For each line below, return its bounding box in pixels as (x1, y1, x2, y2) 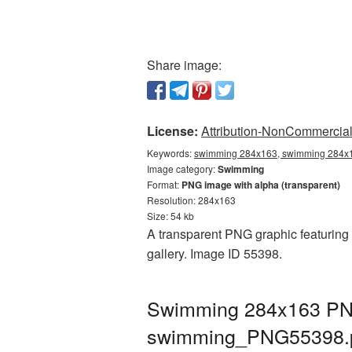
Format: (147, 178, 181, 191)
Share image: (147, 56, 222, 74)
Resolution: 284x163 (147, 193, 236, 207)
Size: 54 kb (147, 209, 194, 222)
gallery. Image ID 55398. (147, 244, 282, 262)
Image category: (147, 162, 218, 175)
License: (147, 122, 198, 140)
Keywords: (147, 146, 194, 159)
